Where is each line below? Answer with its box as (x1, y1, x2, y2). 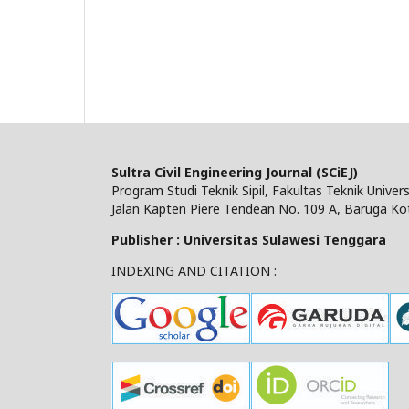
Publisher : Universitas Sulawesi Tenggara (111, 230, 386, 248)
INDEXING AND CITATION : (111, 261, 277, 279)
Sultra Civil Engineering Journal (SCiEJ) (111, 163, 358, 181)
